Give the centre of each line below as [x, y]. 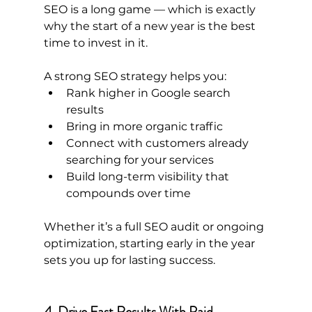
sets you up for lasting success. [129, 260]
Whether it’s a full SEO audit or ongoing [155, 227]
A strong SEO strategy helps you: [135, 77]
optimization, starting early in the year [150, 244]
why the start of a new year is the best [151, 26]
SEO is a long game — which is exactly [151, 10]
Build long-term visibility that [149, 177]
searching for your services [140, 160]
